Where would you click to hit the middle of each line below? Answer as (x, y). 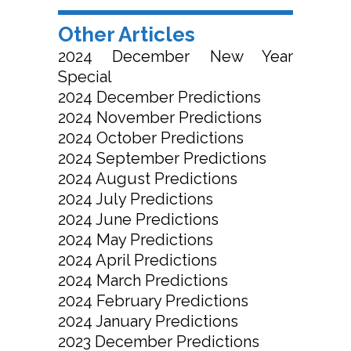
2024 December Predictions (159, 98)
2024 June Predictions (138, 220)
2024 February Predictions (153, 301)
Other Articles (127, 35)
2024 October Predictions (151, 138)
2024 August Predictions (148, 179)
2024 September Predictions (162, 159)
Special (85, 77)
